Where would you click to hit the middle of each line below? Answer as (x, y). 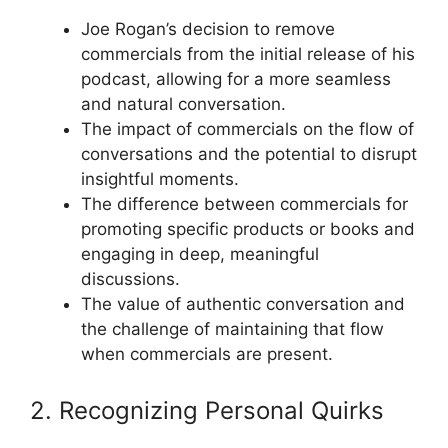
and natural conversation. (183, 104)
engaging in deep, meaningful (200, 254)
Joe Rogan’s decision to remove (208, 29)
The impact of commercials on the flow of (247, 129)
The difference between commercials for (244, 204)
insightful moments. (160, 179)
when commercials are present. (207, 354)
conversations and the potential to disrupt (249, 154)
